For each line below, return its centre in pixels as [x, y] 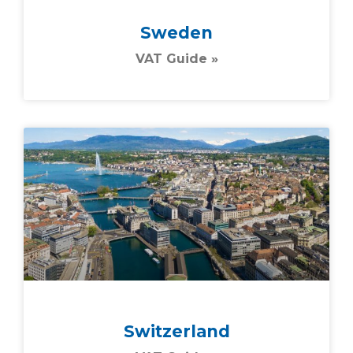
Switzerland [176, 331]
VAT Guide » [176, 59]
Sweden [176, 32]
